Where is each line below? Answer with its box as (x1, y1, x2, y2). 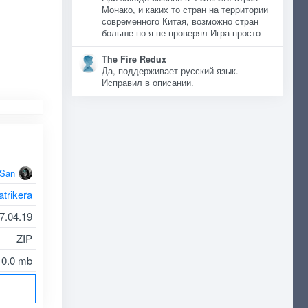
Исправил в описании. (101, 76, 194, 89)
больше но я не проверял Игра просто (101, 27, 261, 39)
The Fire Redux (101, 53, 166, 65)
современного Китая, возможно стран (101, 15, 258, 27)
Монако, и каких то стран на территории (101, 3, 268, 16)
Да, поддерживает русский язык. (101, 65, 239, 77)
